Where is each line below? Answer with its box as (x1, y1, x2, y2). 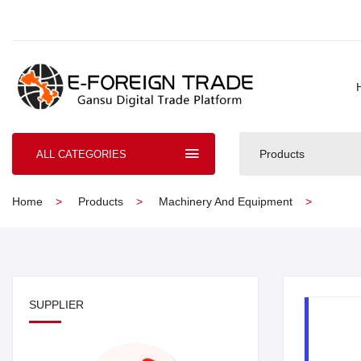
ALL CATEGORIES (36, 148, 127, 161)
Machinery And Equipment (159, 195, 293, 209)
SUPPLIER (29, 298, 84, 312)
